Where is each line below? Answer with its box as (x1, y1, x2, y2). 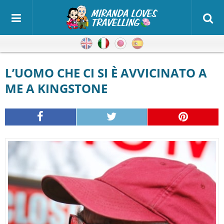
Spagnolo (143, 38, 179, 49)
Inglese (92, 38, 119, 49)
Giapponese (126, 38, 172, 49)
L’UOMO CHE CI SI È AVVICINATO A (5, 64, 14, 81)
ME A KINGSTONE (5, 80, 107, 96)
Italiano (109, 38, 137, 49)
